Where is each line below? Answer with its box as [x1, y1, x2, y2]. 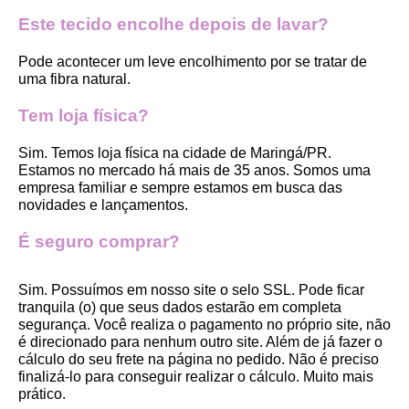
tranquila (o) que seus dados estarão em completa [18, 299, 341, 315]
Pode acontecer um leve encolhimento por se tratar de [18, 53, 367, 69]
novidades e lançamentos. [18, 196, 192, 213]
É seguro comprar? [18, 231, 180, 251]
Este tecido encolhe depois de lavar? [18, 14, 329, 34]
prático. [18, 385, 69, 402]
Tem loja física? [18, 105, 149, 125]
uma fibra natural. [18, 70, 131, 87]
